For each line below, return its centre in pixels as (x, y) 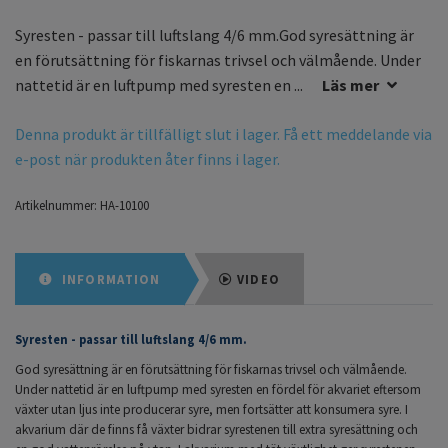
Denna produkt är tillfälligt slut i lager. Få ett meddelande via (223, 134)
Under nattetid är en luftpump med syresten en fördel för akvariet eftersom (218, 390)
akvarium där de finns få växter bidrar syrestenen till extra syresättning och (216, 430)
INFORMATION (109, 279)
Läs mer (350, 85)
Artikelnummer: (56, 205)
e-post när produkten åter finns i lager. (147, 159)
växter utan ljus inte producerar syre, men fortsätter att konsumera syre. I (211, 410)
